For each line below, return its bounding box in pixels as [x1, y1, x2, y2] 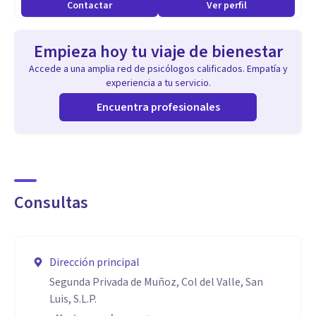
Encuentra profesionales [96, 99, 220, 115]
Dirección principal [49, 255, 140, 270]
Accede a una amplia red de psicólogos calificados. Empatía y [28, 62, 288, 76]
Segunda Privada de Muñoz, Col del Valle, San [49, 274, 263, 290]
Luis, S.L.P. [49, 291, 97, 307]
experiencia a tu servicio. [105, 76, 211, 90]
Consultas [14, 190, 88, 215]
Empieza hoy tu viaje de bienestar [33, 39, 283, 64]
